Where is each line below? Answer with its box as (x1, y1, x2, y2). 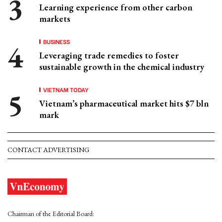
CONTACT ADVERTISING (7, 145, 89, 154)
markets (39, 13, 70, 24)
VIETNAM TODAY (43, 85, 89, 94)
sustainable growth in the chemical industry (39, 61, 204, 72)
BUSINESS (43, 37, 70, 46)
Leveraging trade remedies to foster (39, 50, 179, 61)
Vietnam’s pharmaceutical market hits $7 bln (39, 98, 209, 109)
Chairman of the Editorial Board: (7, 209, 94, 218)
